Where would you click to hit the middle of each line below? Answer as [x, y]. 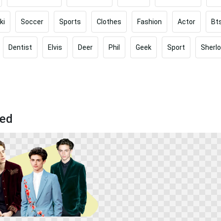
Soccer [32, 21]
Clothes [109, 21]
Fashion [149, 21]
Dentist [20, 47]
